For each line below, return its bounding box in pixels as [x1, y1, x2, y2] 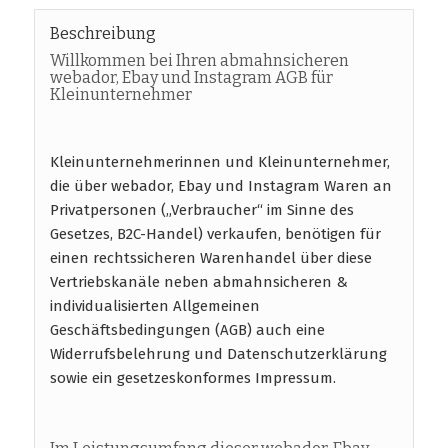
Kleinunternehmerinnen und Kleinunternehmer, [49, 153, 390, 172]
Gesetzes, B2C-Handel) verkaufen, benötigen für [49, 225, 381, 244]
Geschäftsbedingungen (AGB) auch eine [49, 321, 325, 340]
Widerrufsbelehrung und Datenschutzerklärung [49, 345, 387, 364]
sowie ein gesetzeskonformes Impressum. [49, 369, 336, 388]
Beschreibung [49, 23, 156, 43]
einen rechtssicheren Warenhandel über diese [49, 249, 372, 268]
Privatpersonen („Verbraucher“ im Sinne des [49, 201, 354, 220]
